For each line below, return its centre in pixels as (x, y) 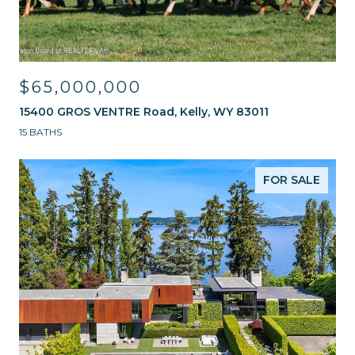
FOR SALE (292, 180)
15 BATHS (40, 132)
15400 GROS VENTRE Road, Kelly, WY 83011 (144, 112)
